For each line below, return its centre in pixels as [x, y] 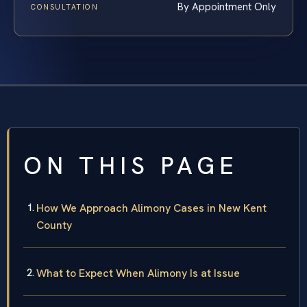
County [54, 225]
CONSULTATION [65, 7]
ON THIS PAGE [131, 166]
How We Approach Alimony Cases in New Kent [151, 208]
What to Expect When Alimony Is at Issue [138, 273]
